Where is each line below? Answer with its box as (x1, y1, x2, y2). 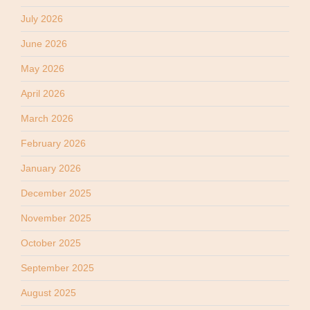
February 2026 (21, 138, 86, 149)
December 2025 (21, 188, 91, 199)
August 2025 (21, 287, 76, 299)
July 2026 (21, 13, 63, 25)
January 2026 (21, 163, 81, 174)
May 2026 (21, 63, 64, 75)
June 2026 (21, 38, 67, 50)
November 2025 (21, 212, 91, 224)
